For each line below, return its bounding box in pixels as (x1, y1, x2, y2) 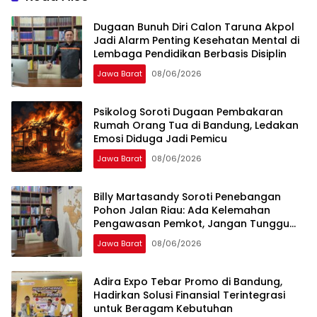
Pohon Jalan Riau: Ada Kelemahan (93, 202, 270, 217)
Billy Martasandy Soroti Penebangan (93, 189, 281, 204)
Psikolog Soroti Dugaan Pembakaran (93, 104, 283, 119)
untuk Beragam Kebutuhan (93, 301, 236, 316)
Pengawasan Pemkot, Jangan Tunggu (93, 216, 289, 231)
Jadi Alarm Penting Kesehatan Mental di (93, 33, 299, 47)
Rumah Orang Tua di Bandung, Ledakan (93, 117, 299, 132)
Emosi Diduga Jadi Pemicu (93, 131, 227, 146)
